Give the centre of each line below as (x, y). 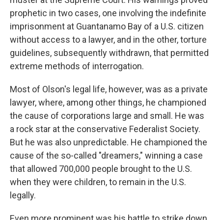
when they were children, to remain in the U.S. (98, 182)
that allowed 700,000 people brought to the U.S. (101, 169)
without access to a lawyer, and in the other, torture (108, 40)
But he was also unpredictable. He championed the (109, 142)
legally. (23, 195)
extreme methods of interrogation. (77, 66)
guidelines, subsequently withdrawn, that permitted (109, 53)
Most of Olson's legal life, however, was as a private (109, 89)
